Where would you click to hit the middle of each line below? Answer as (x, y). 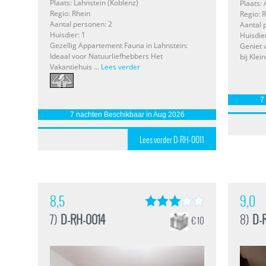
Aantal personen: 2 (81, 24)
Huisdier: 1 (68, 35)
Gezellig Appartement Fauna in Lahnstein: (119, 46)
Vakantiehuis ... (75, 67)
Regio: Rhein (70, 14)
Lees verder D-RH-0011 (172, 139)
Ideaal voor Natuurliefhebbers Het (106, 56)
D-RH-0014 (83, 219)
